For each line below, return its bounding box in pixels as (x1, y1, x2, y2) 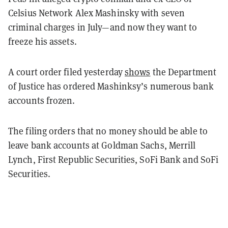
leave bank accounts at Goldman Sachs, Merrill (8, 139, 196, 151)
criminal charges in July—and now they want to (8, 21, 197, 33)
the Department (150, 66, 217, 78)
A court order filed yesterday (8, 66, 125, 78)
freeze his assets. (8, 35, 79, 47)
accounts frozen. (8, 94, 77, 106)
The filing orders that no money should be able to (8, 125, 208, 137)
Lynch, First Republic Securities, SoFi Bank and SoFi (8, 153, 219, 165)
